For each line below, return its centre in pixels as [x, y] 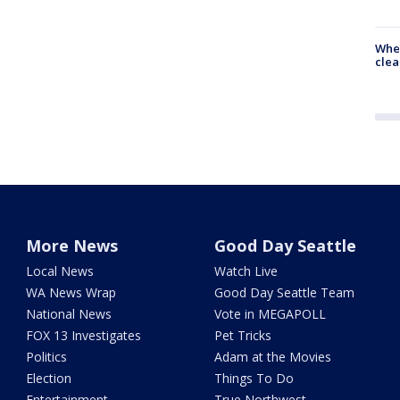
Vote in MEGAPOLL [270, 314]
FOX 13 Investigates [84, 336]
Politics [47, 357]
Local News [60, 271]
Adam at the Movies [272, 357]
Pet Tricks [242, 336]
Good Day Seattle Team [284, 293]
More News [72, 246]
